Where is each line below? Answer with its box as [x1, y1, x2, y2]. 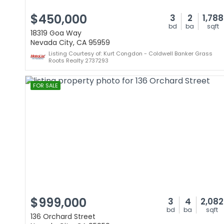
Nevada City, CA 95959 [30, 37, 110, 47]
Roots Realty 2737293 [48, 56, 108, 64]
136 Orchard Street [30, 211, 95, 221]
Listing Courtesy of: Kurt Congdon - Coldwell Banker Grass [48, 49, 212, 57]
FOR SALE [33, 81, 58, 89]
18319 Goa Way [30, 28, 81, 38]
